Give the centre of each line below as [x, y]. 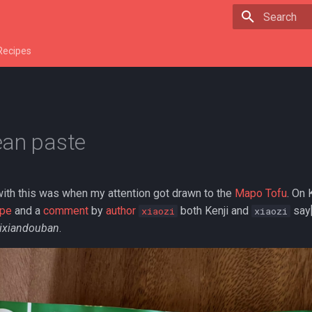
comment [66, 211]
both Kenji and [214, 211]
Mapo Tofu [261, 193]
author [122, 211]
